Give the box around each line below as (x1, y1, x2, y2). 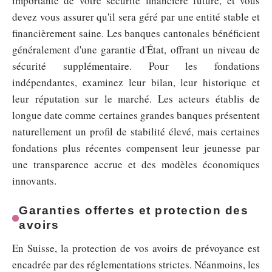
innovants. (12, 174, 56, 188)
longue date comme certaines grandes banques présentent (12, 108, 260, 123)
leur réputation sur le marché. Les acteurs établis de (12, 92, 260, 106)
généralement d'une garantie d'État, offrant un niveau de (12, 42, 260, 57)
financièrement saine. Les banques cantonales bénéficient (12, 26, 260, 41)
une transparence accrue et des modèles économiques (12, 157, 260, 172)
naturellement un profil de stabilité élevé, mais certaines (12, 124, 260, 139)
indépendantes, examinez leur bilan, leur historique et (12, 75, 260, 90)
